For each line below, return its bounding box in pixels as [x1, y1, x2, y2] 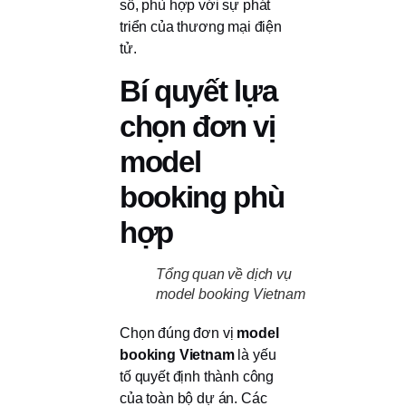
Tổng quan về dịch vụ [156, 266, 292, 282]
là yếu [234, 346, 276, 362]
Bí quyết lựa [120, 73, 277, 108]
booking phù [120, 179, 285, 214]
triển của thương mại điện [120, 19, 282, 35]
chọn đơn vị [120, 109, 275, 143]
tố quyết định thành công [120, 368, 275, 384]
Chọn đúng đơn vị [120, 324, 237, 341]
